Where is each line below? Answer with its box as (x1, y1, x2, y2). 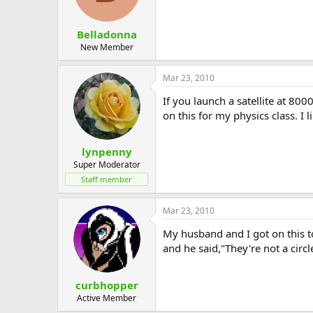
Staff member (81, 174, 132, 185)
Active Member (77, 291, 136, 304)
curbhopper (75, 277, 138, 292)
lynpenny (81, 145, 132, 159)
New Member (80, 41, 133, 53)
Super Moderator (73, 159, 140, 171)
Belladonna (76, 27, 137, 41)
